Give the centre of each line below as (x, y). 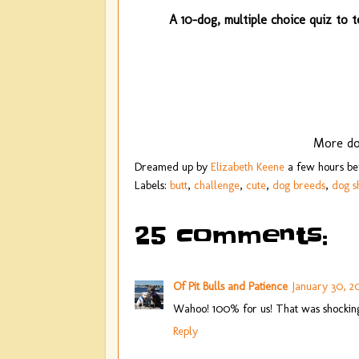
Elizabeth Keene (248, 167)
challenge (217, 186)
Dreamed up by (173, 167)
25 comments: (231, 236)
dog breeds (299, 186)
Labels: (152, 186)
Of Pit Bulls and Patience (230, 286)
